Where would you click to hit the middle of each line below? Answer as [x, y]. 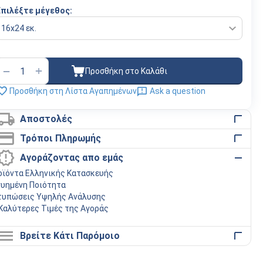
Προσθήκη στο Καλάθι [126, 71]
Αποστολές [46, 119]
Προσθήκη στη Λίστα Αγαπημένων [73, 91]
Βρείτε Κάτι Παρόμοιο [70, 236]
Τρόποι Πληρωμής [60, 138]
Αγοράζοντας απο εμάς [71, 158]
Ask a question [178, 91]
